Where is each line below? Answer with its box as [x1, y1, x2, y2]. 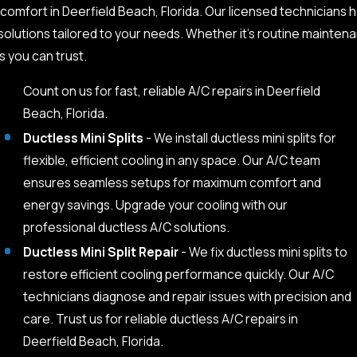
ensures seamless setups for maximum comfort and [22, 173, 321, 191]
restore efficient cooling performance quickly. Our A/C [22, 265, 334, 283]
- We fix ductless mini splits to [178, 242, 347, 261]
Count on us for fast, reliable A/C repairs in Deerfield [22, 81, 320, 100]
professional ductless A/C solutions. [22, 218, 229, 236]
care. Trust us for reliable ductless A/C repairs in [22, 309, 298, 328]
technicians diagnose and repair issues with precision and [22, 287, 351, 305]
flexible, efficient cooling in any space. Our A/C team [22, 151, 320, 169]
